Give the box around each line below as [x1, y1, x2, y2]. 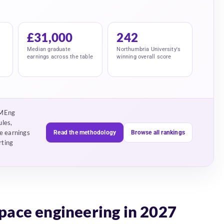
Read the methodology [53, 129, 116, 136]
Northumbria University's [116, 46, 181, 53]
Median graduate [26, 46, 70, 53]
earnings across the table [26, 53, 93, 60]
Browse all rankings [131, 129, 185, 136]
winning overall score [116, 53, 171, 60]
